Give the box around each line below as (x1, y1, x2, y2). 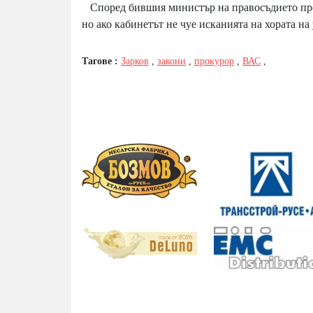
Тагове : (82, 56, 121, 67)
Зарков (121, 56, 149, 67)
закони (157, 56, 186, 67)
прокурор (194, 56, 234, 67)
